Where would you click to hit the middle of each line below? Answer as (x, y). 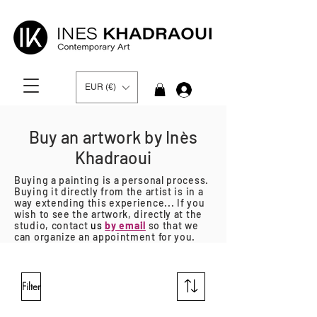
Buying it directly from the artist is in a (109, 192)
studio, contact (51, 226)
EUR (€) (100, 87)
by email (125, 226)
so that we (173, 226)
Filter (31, 287)
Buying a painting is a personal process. (111, 180)
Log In (217, 90)
